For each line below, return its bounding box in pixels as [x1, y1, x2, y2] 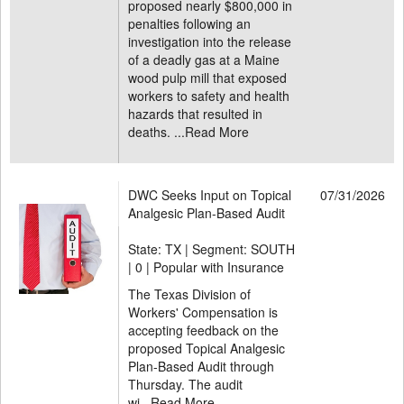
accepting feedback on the [128, 321, 279, 339]
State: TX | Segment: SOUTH [128, 240, 295, 258]
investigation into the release [128, 32, 291, 50]
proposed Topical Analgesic [128, 339, 285, 357]
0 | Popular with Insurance [135, 258, 284, 276]
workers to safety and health [128, 87, 289, 105]
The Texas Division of [128, 285, 251, 303]
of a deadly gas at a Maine [128, 50, 280, 69]
